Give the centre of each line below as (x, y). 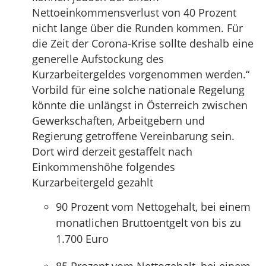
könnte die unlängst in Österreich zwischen (140, 105)
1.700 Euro (82, 239)
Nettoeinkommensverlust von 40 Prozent (134, 12)
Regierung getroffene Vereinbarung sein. (133, 136)
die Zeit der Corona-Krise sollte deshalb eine (143, 43)
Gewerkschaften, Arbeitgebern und (118, 121)
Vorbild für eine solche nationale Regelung (138, 90)
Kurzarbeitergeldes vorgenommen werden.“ (141, 74)
